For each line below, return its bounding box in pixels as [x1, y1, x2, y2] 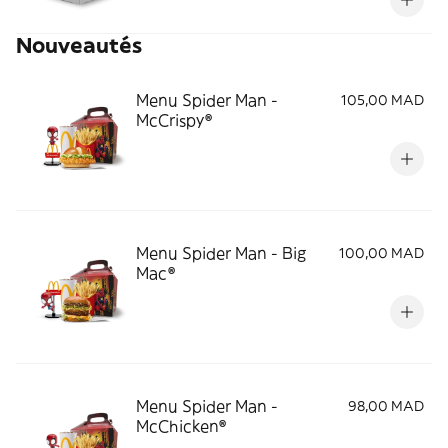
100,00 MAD [339, 244, 424, 262]
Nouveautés [16, 32, 142, 59]
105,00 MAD [341, 91, 424, 109]
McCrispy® [136, 110, 212, 130]
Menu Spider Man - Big [136, 243, 306, 263]
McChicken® [136, 416, 226, 436]
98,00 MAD [348, 397, 424, 415]
